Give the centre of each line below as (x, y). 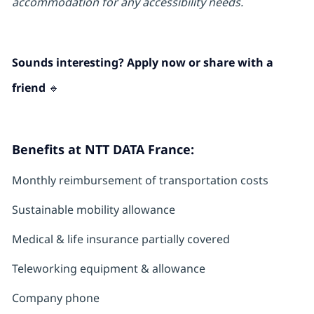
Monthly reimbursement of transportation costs (140, 180)
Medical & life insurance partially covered (121, 239)
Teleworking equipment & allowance (108, 269)
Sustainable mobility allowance (93, 210)
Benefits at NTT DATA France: (103, 150)
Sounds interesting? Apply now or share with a (142, 63)
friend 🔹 (35, 88)
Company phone (55, 298)
